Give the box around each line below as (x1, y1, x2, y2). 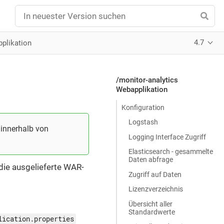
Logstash (128, 118, 158, 126)
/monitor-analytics (115, 75, 178, 84)
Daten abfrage (128, 155, 173, 164)
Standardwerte (128, 207, 175, 216)
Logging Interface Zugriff (128, 132, 206, 141)
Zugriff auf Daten (128, 170, 181, 178)
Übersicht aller (128, 199, 172, 208)
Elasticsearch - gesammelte (128, 147, 213, 156)
